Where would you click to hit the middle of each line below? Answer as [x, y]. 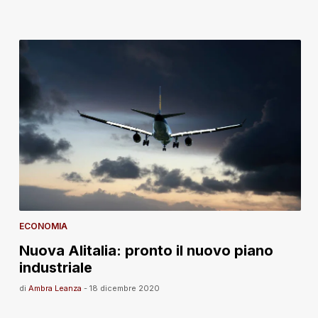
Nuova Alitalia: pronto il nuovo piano [146, 250]
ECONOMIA [43, 226]
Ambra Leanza [55, 288]
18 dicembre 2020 [124, 288]
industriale [55, 267]
